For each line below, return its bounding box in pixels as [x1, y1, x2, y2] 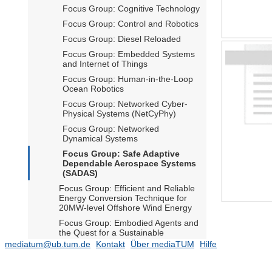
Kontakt [96, 239, 125, 250]
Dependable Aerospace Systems [63, 158, 196, 169]
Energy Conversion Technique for [59, 193, 187, 203]
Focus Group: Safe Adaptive [63, 149, 180, 159]
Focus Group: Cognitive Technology [63, 4, 200, 14]
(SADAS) [63, 168, 98, 178]
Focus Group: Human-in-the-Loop [63, 74, 193, 84]
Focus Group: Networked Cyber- [63, 99, 188, 109]
